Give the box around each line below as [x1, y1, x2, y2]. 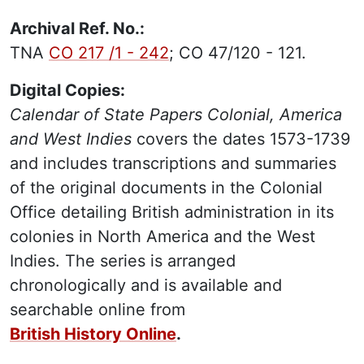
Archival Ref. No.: [10, 19, 145, 38]
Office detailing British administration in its [10, 202, 334, 222]
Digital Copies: [10, 80, 125, 100]
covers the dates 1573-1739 [136, 129, 350, 149]
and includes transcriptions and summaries [10, 154, 336, 173]
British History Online [10, 324, 176, 344]
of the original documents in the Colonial [10, 178, 323, 197]
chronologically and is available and [10, 275, 282, 295]
